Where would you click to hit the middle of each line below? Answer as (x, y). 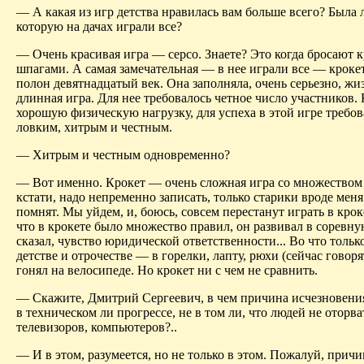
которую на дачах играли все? (99, 26)
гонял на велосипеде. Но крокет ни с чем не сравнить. (167, 270)
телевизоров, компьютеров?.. (97, 327)
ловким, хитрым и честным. (94, 127)
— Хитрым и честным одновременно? (123, 154)
